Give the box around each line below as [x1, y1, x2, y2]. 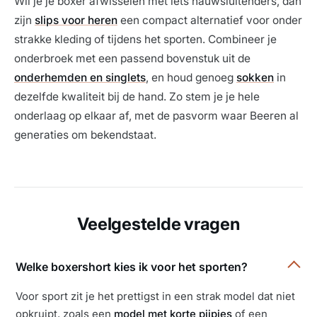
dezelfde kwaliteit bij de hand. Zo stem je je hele [14, 90, 260, 104]
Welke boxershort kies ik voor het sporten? [16, 260, 248, 275]
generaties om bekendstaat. [14, 128, 156, 142]
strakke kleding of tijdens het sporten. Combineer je [14, 33, 277, 47]
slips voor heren [35, 13, 117, 28]
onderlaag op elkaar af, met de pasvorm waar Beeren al [14, 109, 299, 123]
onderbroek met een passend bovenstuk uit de [14, 52, 250, 66]
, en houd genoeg [146, 71, 236, 85]
